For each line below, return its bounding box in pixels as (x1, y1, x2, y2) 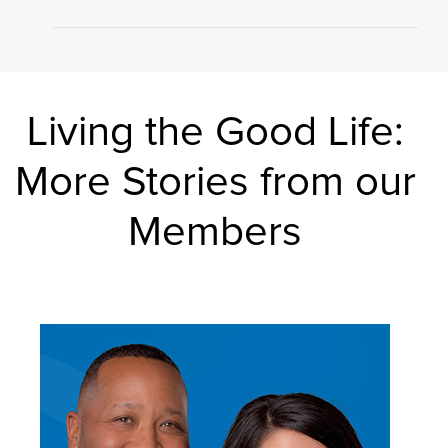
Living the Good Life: (27, 111, 404, 154)
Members (128, 211, 303, 254)
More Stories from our (14, 161, 416, 204)
